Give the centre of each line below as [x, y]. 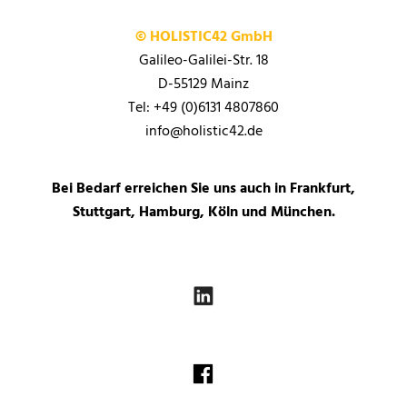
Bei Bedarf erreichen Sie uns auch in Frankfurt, [203, 189]
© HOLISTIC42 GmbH [203, 37]
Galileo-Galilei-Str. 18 [203, 60]
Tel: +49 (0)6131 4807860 [203, 108]
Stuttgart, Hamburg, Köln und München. [203, 213]
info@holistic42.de [203, 131]
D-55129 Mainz [203, 84]
